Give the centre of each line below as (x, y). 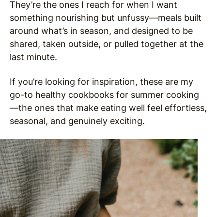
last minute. (33, 57)
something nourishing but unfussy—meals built (106, 18)
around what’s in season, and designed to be (101, 31)
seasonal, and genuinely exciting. (77, 121)
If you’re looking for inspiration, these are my (101, 82)
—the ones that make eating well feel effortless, (108, 108)
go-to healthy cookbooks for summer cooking (104, 95)
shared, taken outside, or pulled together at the (107, 44)
